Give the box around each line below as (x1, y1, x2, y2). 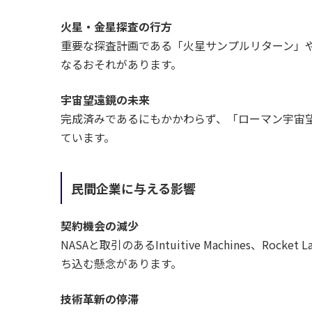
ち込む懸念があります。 (61, 255, 182, 272)
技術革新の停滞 (61, 290, 139, 308)
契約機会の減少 (61, 217, 139, 235)
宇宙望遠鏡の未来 (61, 91, 150, 109)
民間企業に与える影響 (70, 179, 196, 198)
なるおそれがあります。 (61, 56, 182, 73)
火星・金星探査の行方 (61, 18, 172, 36)
